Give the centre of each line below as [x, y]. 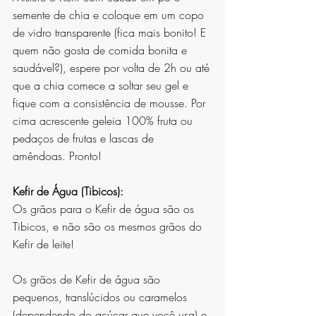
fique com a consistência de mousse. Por [111, 103]
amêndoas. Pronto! [59, 156]
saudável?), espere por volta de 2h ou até [113, 68]
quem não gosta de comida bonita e [102, 50]
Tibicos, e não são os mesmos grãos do [109, 227]
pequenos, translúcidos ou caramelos [102, 297]
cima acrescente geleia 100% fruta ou [104, 121]
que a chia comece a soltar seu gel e [102, 86]
